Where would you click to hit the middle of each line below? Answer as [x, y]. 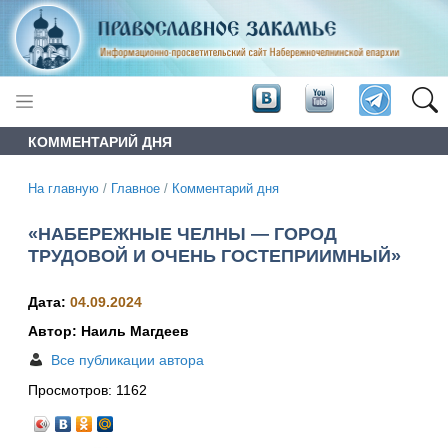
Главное [135, 188]
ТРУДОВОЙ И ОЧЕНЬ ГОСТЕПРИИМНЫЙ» [214, 255]
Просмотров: [72, 390]
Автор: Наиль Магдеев [108, 331]
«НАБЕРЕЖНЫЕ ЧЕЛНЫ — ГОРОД [182, 233]
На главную [63, 188]
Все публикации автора [127, 360]
